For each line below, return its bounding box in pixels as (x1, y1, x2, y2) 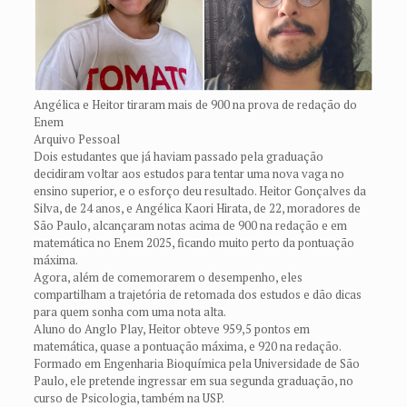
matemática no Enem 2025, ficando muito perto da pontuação (33, 233, 354, 251)
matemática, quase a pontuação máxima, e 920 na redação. (33, 337, 341, 354)
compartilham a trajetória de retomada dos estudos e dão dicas (33, 285, 362, 303)
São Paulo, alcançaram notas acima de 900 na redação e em (33, 216, 347, 233)
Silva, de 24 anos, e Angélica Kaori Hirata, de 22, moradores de (33, 199, 361, 216)
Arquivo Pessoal (33, 130, 120, 147)
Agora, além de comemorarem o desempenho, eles (33, 268, 303, 285)
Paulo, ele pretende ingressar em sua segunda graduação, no (33, 372, 353, 389)
